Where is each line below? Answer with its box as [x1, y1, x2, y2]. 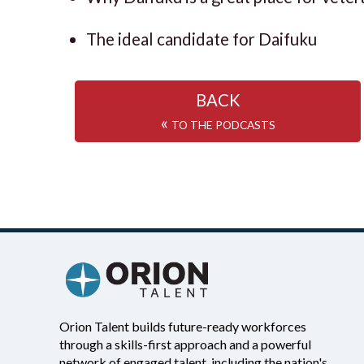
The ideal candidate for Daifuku [85, 29, 317, 50]
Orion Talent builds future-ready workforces [58, 318, 306, 335]
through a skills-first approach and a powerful [58, 336, 311, 353]
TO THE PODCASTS [171, 117, 275, 132]
